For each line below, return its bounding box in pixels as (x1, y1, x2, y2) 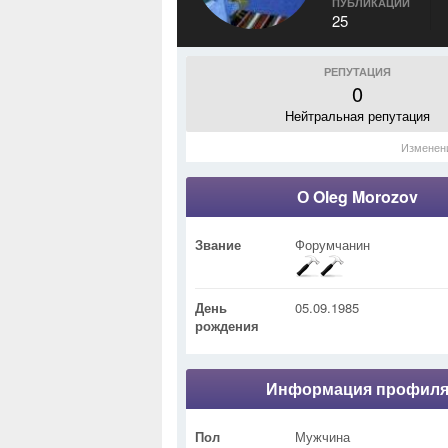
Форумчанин (295, 235, 370, 254)
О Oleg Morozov (296, 185, 418, 208)
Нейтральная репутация (284, 106, 430, 125)
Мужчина (295, 427, 350, 446)
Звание (195, 235, 241, 254)
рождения (195, 316, 259, 335)
